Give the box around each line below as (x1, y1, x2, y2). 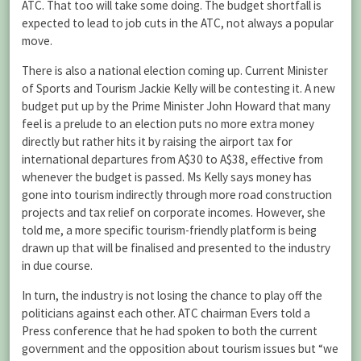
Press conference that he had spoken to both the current (22, 323, 317, 339)
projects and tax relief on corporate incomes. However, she (22, 205, 326, 221)
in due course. (22, 258, 93, 274)
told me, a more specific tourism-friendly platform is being (22, 222, 317, 239)
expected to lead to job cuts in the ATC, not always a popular (22, 15, 334, 31)
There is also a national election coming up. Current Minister (22, 63, 328, 79)
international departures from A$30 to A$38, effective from (22, 151, 323, 168)
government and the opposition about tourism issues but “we (22, 341, 338, 357)
